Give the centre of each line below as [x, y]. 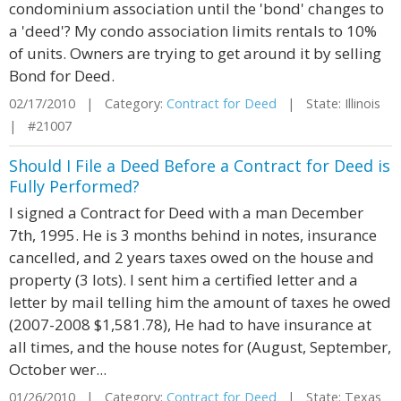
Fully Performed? [74, 186]
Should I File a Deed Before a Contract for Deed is [200, 166]
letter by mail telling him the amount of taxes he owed [200, 302]
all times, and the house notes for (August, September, [200, 347]
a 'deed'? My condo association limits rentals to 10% [193, 31]
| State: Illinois [332, 103]
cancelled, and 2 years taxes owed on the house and [192, 257]
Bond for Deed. [62, 76]
